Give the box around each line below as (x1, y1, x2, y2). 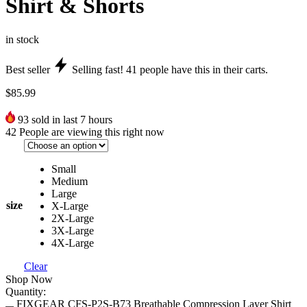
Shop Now (5, 273, 53, 285)
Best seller (5, 63, 50, 75)
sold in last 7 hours (29, 113, 112, 125)
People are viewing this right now (19, 125, 164, 138)
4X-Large (51, 236, 94, 249)
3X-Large (51, 224, 94, 236)
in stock (5, 33, 39, 45)
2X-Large (51, 212, 94, 224)
